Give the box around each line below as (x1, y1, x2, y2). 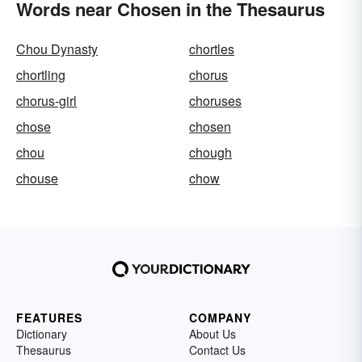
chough (189, 143, 232, 162)
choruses (189, 91, 242, 110)
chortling (16, 65, 65, 84)
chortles (189, 40, 234, 58)
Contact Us (189, 342, 246, 358)
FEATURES (16, 309, 82, 326)
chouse (16, 169, 58, 187)
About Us (189, 326, 236, 342)
